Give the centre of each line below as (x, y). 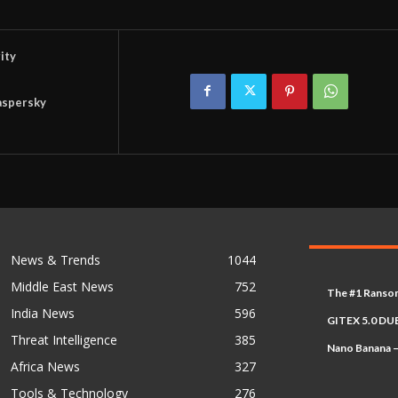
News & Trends (55, 259)
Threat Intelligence (64, 339)
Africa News (45, 366)
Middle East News (62, 286)
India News (42, 313)
